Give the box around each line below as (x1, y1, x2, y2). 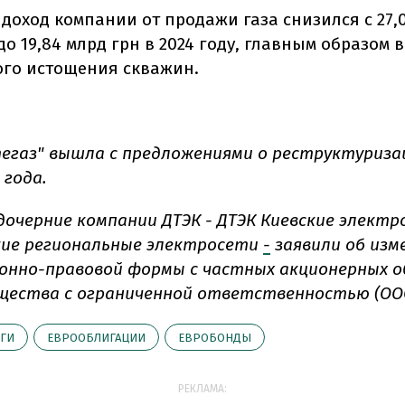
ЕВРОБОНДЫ (178, 330, 251, 344)
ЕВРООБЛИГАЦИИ (47, 330, 146, 344)
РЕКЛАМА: (178, 381, 227, 395)
